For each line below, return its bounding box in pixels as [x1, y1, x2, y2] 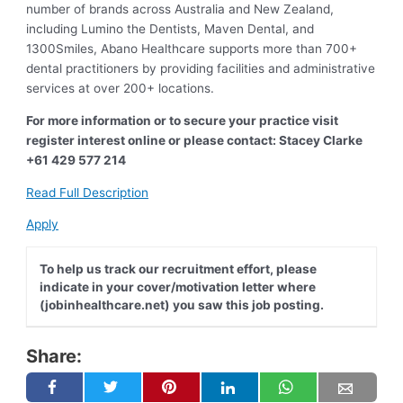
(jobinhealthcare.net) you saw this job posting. [39, 297, 324, 312]
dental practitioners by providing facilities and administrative [26, 61, 376, 76]
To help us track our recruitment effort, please [39, 261, 317, 276]
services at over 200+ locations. [26, 81, 215, 96]
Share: [26, 345, 83, 368]
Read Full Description [26, 184, 149, 200]
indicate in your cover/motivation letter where [39, 279, 316, 294]
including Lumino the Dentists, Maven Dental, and [26, 22, 315, 37]
